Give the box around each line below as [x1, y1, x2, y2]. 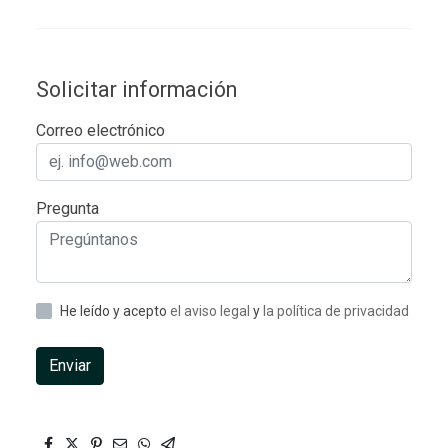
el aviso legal [170, 302, 253, 319]
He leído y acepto [60, 302, 170, 319]
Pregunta [36, 198, 99, 218]
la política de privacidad [263, 302, 409, 319]
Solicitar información [36, 76, 237, 102]
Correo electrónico [36, 120, 165, 140]
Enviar [49, 355, 91, 375]
